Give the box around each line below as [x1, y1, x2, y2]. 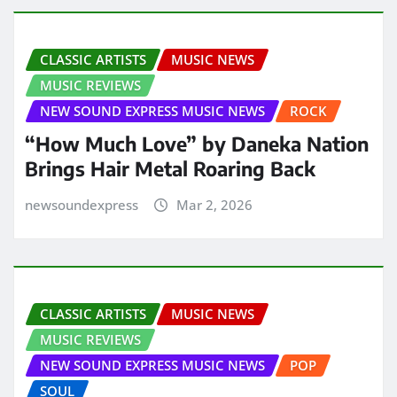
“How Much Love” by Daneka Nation [25, 130, 369, 156]
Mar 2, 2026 [175, 195, 253, 214]
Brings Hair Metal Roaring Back [25, 155, 315, 181]
